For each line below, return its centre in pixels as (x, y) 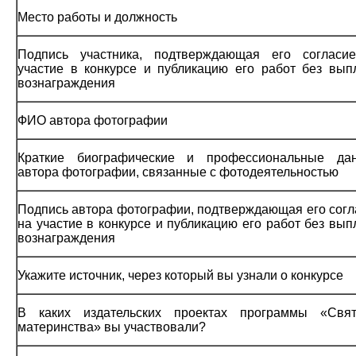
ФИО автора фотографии (93, 120)
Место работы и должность (97, 17)
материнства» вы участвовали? (112, 327)
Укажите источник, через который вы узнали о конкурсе (180, 275)
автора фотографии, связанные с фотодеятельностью (178, 172)
